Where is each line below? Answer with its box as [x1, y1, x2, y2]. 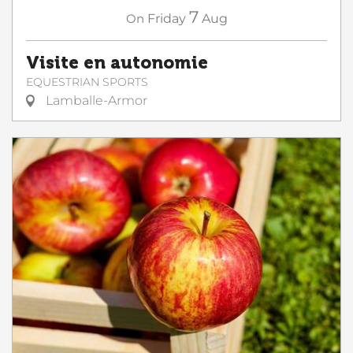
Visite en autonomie [26, 53, 208, 73]
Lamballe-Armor [43, 93, 147, 108]
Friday [147, 11, 186, 26]
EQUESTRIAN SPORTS [26, 75, 148, 89]
